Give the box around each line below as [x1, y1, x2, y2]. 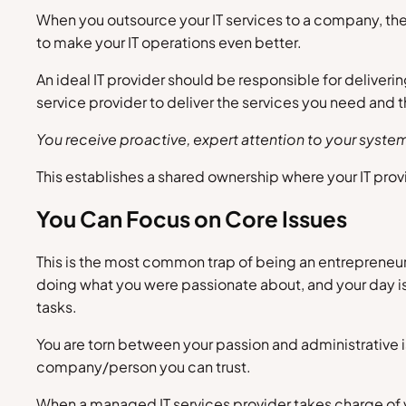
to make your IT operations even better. [36, 32, 302, 52]
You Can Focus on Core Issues [36, 205, 347, 233]
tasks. [36, 297, 77, 317]
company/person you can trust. [36, 357, 251, 377]
